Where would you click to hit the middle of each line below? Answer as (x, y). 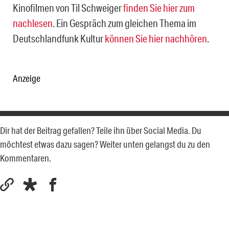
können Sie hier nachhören (156, 39)
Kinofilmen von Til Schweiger (68, 8)
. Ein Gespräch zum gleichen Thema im (124, 23)
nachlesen (33, 23)
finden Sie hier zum (159, 8)
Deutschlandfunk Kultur (59, 39)
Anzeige (27, 78)
